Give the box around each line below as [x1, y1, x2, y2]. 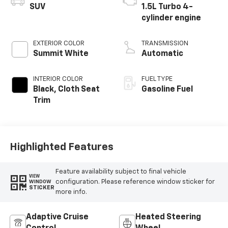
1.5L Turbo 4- [141, 3, 193, 11]
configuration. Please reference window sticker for [55, 178, 215, 185]
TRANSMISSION [141, 40, 188, 47]
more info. [55, 188, 87, 195]
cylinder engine [141, 14, 201, 22]
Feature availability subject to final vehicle [55, 168, 186, 175]
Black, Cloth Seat [33, 85, 100, 94]
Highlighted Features [9, 142, 113, 153]
